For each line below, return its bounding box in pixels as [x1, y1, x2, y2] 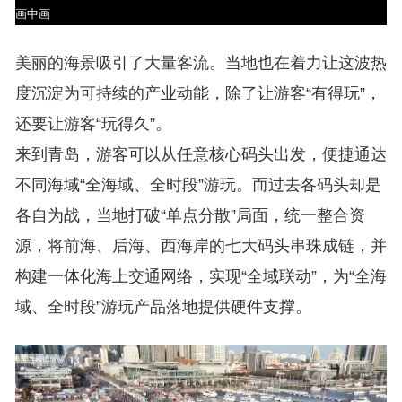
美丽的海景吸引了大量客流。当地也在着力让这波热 [14, 54, 387, 72]
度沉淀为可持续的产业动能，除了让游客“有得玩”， [14, 84, 381, 102]
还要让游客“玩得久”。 [14, 115, 171, 133]
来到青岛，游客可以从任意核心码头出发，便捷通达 [14, 145, 387, 163]
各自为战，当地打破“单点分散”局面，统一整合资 [14, 206, 365, 224]
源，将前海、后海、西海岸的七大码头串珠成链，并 [14, 237, 387, 255]
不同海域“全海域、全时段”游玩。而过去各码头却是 [14, 176, 381, 194]
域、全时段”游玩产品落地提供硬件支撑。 [14, 298, 311, 316]
